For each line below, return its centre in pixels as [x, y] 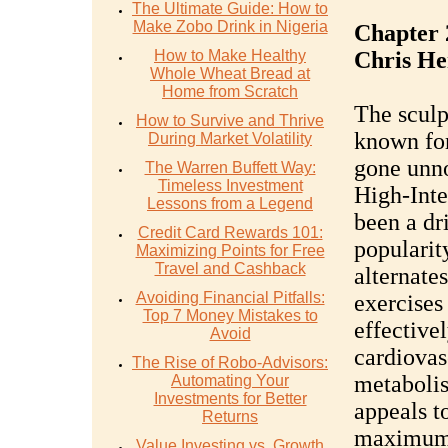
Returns [230, 416]
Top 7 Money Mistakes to [230, 315]
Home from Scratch [230, 91]
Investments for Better [230, 398]
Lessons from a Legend [230, 203]
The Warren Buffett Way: [230, 167]
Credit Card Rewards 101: [230, 232]
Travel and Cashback [230, 268]
